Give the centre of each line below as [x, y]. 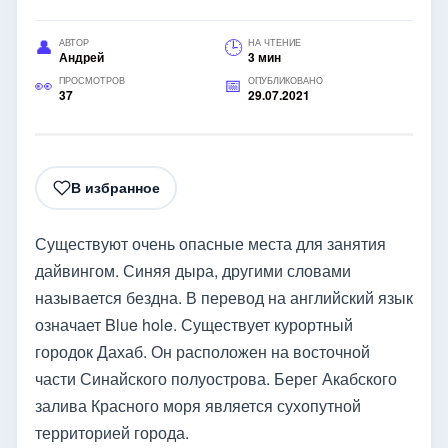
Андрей [81, 56]
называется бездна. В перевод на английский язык [224, 297]
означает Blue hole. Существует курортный [194, 324]
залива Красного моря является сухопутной [198, 405]
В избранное [115, 187]
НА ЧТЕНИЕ [274, 42]
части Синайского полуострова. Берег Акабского [216, 378]
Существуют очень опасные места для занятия [210, 243]
